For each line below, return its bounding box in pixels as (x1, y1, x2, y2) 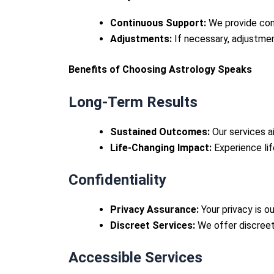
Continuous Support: (110, 17, 206, 29)
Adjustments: (110, 32, 172, 45)
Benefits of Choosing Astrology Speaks (68, 63, 252, 75)
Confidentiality (68, 171, 166, 189)
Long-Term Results (68, 94, 198, 111)
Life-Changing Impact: (110, 142, 212, 154)
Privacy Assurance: (110, 204, 199, 216)
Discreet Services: (110, 220, 195, 232)
